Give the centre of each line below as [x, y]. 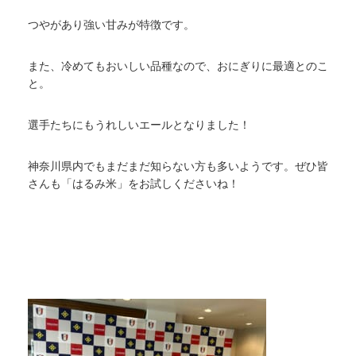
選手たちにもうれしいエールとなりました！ [139, 125]
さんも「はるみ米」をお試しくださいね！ [133, 184]
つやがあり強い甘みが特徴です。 [111, 25]
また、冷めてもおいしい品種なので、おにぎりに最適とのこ [178, 66]
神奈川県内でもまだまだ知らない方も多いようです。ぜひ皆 [178, 166]
